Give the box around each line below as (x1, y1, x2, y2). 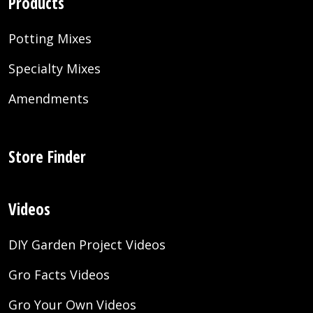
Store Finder (8, 145, 86, 168)
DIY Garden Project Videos (8, 236, 166, 254)
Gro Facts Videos (8, 266, 110, 284)
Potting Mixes (8, 30, 92, 48)
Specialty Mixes (8, 60, 101, 78)
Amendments (8, 90, 89, 108)
